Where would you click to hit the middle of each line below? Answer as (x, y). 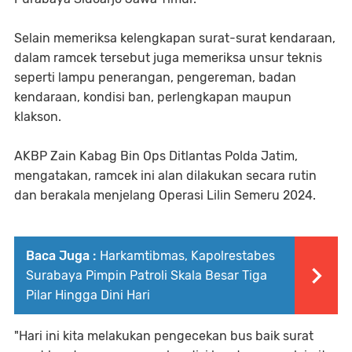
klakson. (38, 116)
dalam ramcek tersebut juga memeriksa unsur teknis (168, 57)
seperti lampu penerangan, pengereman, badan (155, 77)
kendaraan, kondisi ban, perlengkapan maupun (153, 97)
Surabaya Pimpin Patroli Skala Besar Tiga (147, 275)
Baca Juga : (61, 255)
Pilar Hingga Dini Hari (88, 295)
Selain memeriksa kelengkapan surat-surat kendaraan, (175, 38)
